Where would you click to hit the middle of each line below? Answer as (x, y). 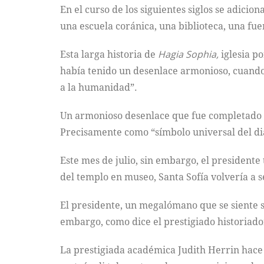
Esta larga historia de (109, 54)
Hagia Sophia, (189, 54)
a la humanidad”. (99, 87)
